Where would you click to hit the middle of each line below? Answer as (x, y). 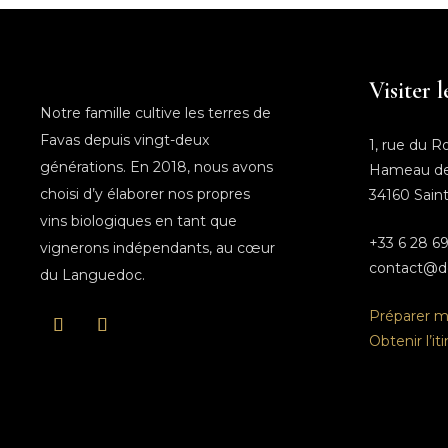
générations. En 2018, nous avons (157, 166)
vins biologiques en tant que (139, 220)
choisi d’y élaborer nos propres (145, 193)
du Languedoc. (93, 274)
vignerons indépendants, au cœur (158, 247)
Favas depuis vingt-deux (125, 139)
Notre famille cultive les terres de (156, 112)
